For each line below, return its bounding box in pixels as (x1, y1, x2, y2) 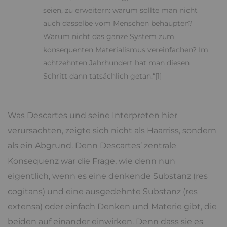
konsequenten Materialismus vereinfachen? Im (43, 45, 208, 55)
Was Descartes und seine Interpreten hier (8, 110, 177, 121)
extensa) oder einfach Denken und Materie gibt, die (8, 202, 217, 212)
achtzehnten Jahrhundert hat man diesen (43, 58, 190, 68)
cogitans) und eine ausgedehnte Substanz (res (8, 186, 198, 197)
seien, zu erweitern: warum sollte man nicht (43, 6, 198, 15)
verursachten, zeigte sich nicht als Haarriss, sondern (8, 126, 216, 136)
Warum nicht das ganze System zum (43, 32, 174, 42)
